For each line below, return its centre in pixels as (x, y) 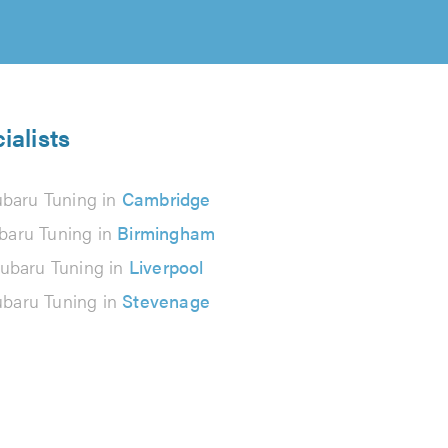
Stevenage (166, 300)
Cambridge (166, 198)
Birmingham (166, 232)
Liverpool (166, 266)
